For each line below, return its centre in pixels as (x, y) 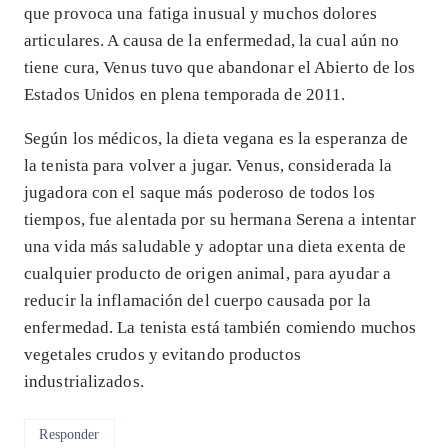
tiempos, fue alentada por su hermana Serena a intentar (220, 220)
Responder (69, 434)
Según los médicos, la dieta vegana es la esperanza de (216, 139)
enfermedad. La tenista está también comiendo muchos (220, 328)
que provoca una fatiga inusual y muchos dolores (200, 14)
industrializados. (84, 382)
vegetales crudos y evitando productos (162, 355)
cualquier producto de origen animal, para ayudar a (208, 274)
